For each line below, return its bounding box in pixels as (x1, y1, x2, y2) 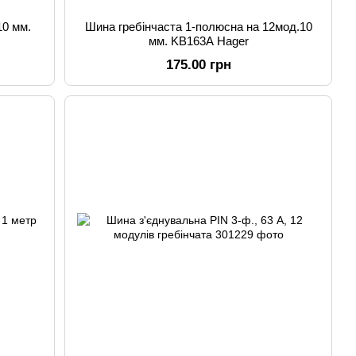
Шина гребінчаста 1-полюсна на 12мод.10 (84, 20, 312, 33)
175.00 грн (165, 57, 231, 72)
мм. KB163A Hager (148, 34, 249, 48)
